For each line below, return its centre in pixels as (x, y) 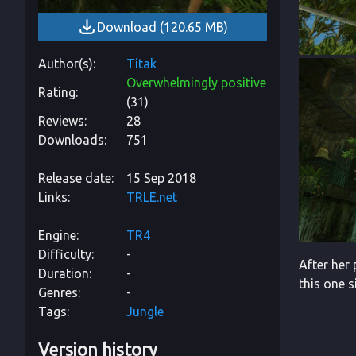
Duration (64, 273)
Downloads (71, 139)
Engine (57, 235)
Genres (58, 292)
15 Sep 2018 (161, 178)
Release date (75, 178)
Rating (57, 92)
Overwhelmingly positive (196, 82)
